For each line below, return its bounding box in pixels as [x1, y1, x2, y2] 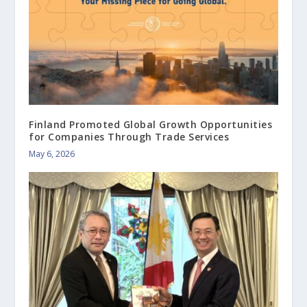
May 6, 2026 [29, 147, 75, 160]
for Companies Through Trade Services [29, 130, 230, 143]
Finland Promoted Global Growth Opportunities [29, 117, 273, 131]
